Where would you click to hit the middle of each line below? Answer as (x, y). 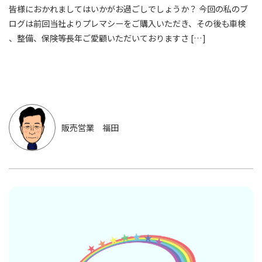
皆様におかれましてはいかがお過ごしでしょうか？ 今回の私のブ (128, 9)
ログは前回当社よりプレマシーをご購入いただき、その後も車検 (127, 24)
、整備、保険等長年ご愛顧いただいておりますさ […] (107, 38)
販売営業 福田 (90, 127)
